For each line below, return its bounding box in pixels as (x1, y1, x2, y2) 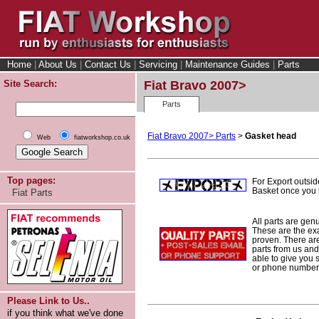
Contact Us (85, 59, 131, 70)
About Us (38, 59, 77, 70)
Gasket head (245, 130, 296, 141)
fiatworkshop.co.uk (74, 134, 130, 141)
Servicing (139, 59, 177, 70)
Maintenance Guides (185, 59, 270, 70)
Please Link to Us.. (7, 296, 90, 306)
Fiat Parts (12, 187, 53, 198)
